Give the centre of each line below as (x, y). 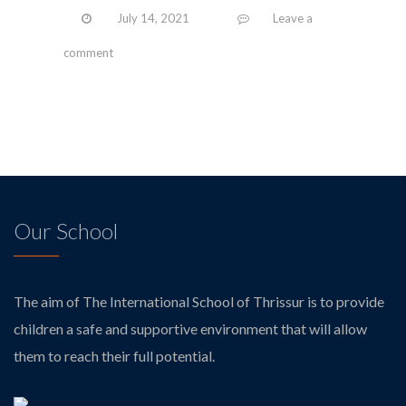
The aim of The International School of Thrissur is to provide (199, 302)
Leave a (293, 19)
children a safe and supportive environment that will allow (190, 329)
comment (88, 53)
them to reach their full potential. (114, 356)
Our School (66, 231)
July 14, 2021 (153, 19)
